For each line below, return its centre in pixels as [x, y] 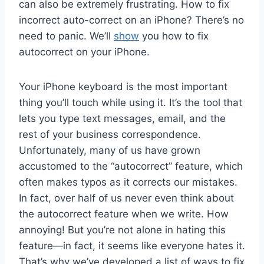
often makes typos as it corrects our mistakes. [128, 182]
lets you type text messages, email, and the [122, 118]
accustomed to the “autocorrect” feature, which [131, 166]
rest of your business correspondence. [110, 134]
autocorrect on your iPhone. [84, 52]
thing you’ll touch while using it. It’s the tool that [131, 102]
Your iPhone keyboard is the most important [123, 86]
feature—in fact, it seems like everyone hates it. [132, 245]
